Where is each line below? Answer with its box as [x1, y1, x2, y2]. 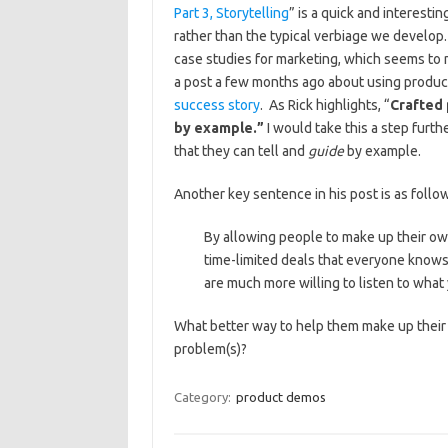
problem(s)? [173, 341, 247, 357]
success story [173, 97, 260, 113]
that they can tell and [173, 143, 308, 159]
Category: [173, 390, 234, 404]
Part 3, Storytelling [173, 5, 289, 21]
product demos [235, 390, 326, 404]
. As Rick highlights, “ [259, 97, 390, 113]
